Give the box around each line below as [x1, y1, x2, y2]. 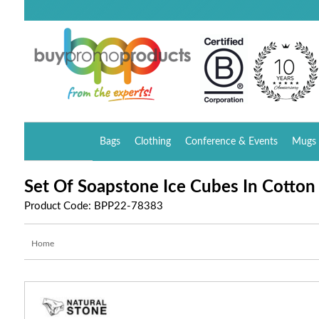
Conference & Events [185, 137, 278, 147]
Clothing [135, 137, 172, 147]
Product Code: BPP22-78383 [23, 201, 163, 211]
